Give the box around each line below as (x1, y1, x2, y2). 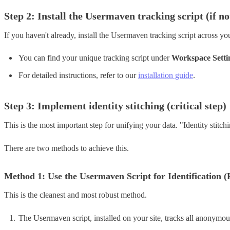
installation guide (138, 71, 193, 80)
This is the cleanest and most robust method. (4, 190, 147, 200)
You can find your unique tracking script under (18, 53, 171, 63)
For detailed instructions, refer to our (18, 71, 138, 80)
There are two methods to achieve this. (4, 143, 129, 152)
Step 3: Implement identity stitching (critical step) (4, 100, 226, 112)
